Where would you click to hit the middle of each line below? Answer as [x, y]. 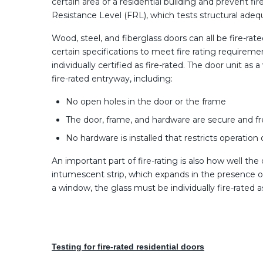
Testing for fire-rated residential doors [128, 246]
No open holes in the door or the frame [146, 101]
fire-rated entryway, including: [112, 78]
